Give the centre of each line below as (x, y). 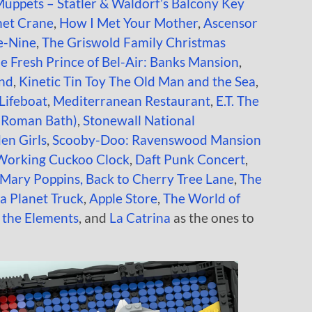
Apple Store (123, 198)
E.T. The (237, 100)
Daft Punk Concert (190, 159)
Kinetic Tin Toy (62, 81)
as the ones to (212, 217)
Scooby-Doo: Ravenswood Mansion (157, 139)
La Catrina (140, 217)
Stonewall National (139, 120)
